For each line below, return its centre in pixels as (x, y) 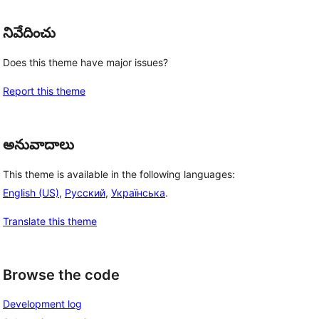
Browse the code (61, 274)
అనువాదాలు (38, 145)
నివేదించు (29, 33)
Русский (85, 192)
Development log (42, 304)
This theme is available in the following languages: (119, 174)
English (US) (31, 192)
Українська (138, 192)
